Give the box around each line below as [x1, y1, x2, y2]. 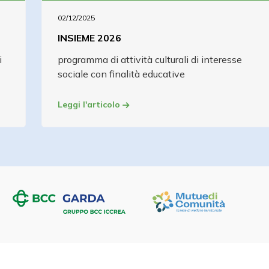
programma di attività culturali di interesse [58, 53, 242, 65]
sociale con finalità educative [58, 67, 185, 80]
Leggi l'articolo [58, 99, 122, 110]
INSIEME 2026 [58, 31, 121, 44]
